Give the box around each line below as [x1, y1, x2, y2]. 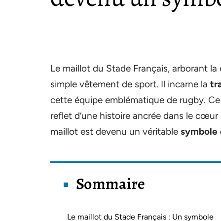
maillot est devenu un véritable [50, 126, 181, 137]
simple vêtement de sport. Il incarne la [50, 78, 210, 90]
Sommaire [76, 173, 146, 194]
